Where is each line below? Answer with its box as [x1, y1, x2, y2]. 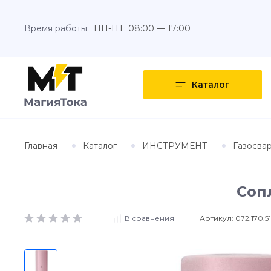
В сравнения [125, 214, 174, 223]
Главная [24, 140, 57, 151]
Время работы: [24, 23, 89, 34]
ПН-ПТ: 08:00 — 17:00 [94, 23, 191, 34]
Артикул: [200, 213, 235, 223]
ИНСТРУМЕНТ [142, 140, 207, 151]
